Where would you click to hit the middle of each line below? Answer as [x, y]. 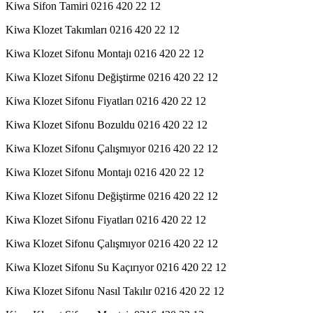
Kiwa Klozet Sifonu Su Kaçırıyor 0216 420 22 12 [116, 267]
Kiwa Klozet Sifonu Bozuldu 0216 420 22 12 [107, 124]
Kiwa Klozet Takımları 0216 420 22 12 [93, 29]
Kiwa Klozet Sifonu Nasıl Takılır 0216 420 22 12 [115, 291]
